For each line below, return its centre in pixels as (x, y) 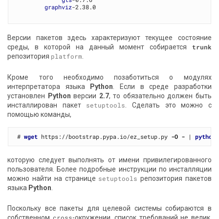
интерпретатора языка (49, 87)
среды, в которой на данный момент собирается (100, 47)
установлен (28, 96)
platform (67, 56)
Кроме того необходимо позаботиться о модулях (109, 77)
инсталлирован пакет (47, 105)
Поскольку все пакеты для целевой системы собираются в (109, 208)
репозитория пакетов (175, 178)
